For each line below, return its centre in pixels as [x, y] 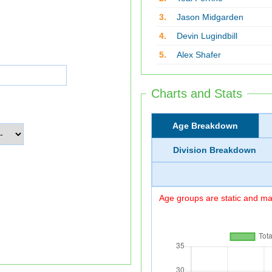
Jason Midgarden [210, 17]
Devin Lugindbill [207, 36]
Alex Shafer [199, 55]
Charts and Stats [197, 93]
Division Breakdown [214, 150]
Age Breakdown [205, 126]
